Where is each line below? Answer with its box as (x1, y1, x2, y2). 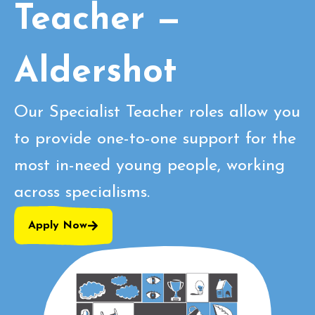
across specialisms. (14, 184, 150, 201)
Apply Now (28, 220, 87, 231)
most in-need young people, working (14, 157, 285, 174)
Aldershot (14, 55, 177, 91)
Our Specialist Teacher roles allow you (14, 104, 300, 121)
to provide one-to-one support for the (14, 131, 296, 148)
